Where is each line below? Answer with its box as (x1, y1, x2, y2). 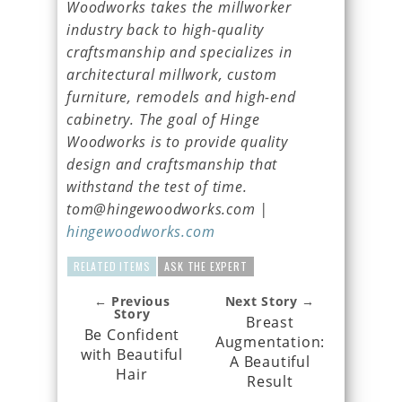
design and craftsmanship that (66, 153, 278, 174)
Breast (246, 311, 294, 332)
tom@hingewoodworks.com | (66, 198, 269, 219)
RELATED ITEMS (74, 258, 151, 274)
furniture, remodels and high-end (66, 86, 296, 107)
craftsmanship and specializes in (66, 41, 293, 62)
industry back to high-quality (66, 19, 265, 39)
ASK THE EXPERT (164, 258, 248, 274)
